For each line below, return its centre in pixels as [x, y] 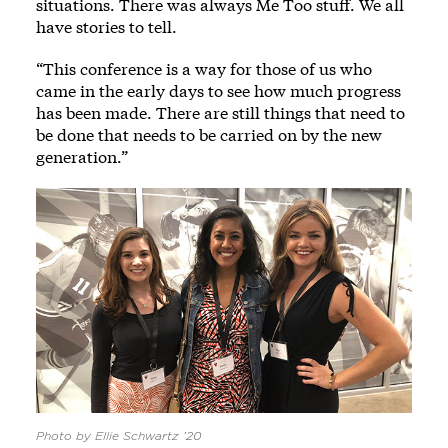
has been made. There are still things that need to [220, 112]
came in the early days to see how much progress [218, 90]
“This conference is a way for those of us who [204, 68]
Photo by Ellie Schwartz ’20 [119, 436]
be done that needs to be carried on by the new [209, 134]
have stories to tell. [106, 26]
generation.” [82, 156]
